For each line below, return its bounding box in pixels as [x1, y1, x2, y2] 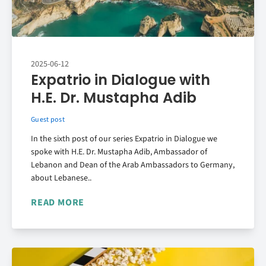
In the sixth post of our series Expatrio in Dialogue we [31, 132, 217, 145]
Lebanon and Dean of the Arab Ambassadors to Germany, [31, 159, 235, 171]
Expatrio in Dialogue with [31, 69, 210, 90]
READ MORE [31, 195, 85, 209]
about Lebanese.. [31, 172, 91, 184]
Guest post [31, 114, 65, 125]
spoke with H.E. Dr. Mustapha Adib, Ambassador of [31, 145, 207, 158]
